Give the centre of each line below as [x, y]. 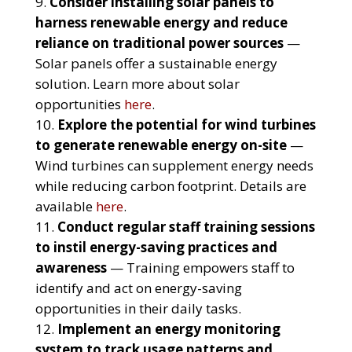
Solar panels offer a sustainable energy [156, 64]
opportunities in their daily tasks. [138, 309]
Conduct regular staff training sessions [186, 227]
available [65, 207]
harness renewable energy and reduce [161, 23]
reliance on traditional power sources [159, 43]
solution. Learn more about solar [137, 84]
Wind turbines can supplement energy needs [174, 166]
